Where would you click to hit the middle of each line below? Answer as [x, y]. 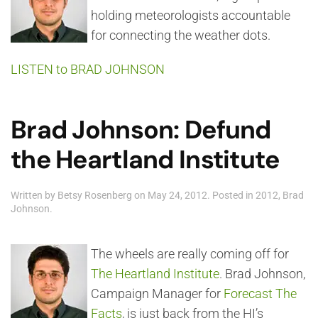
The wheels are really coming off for [190, 254]
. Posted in [231, 195]
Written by [34, 195]
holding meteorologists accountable [191, 15]
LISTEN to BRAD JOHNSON [88, 69]
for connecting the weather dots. [181, 35]
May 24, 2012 [177, 195]
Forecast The [260, 294]
